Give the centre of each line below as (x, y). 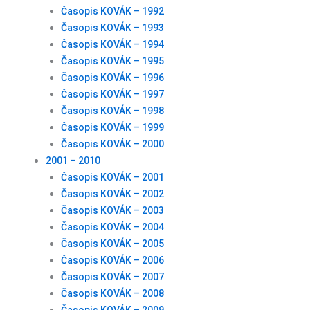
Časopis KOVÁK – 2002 (112, 194)
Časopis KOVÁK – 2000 (112, 144)
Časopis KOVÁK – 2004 (112, 227)
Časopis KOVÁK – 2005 (112, 244)
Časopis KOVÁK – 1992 (112, 11)
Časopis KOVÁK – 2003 (112, 211)
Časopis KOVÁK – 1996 (112, 78)
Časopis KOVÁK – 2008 (112, 294)
